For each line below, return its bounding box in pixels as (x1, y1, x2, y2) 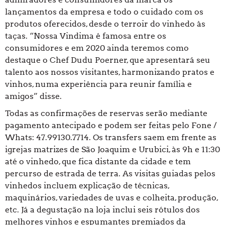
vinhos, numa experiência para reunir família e (5, 79, 192, 89)
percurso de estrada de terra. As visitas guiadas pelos (5, 169, 215, 179)
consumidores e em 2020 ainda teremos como (5, 43, 189, 53)
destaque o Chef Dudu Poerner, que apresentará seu (5, 55, 210, 65)
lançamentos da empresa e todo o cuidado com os (5, 7, 203, 17)
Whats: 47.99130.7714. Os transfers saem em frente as (5, 133, 216, 143)
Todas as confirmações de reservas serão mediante (5, 108, 207, 119)
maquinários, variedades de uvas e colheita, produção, (5, 193, 218, 203)
